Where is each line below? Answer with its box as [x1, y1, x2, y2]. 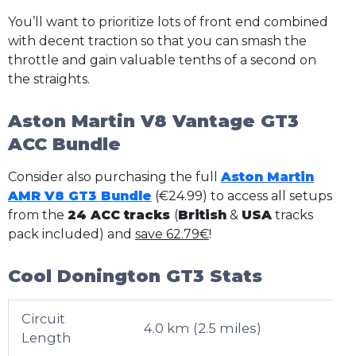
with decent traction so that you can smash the [8, 33, 307, 48]
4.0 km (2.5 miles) [144, 319, 262, 336]
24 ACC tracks [68, 207, 174, 222]
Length [21, 329, 72, 346]
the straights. [8, 71, 90, 87]
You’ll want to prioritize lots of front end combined [8, 14, 328, 29]
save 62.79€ [135, 226, 209, 242]
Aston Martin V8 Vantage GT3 [8, 110, 299, 133]
